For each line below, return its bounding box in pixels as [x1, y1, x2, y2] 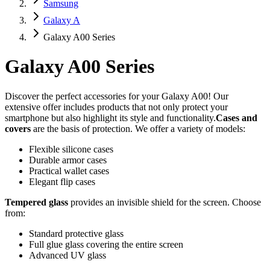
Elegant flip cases [29, 176, 95, 187]
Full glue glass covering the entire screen [29, 239, 183, 250]
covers [5, 123, 31, 134]
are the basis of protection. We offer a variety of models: [31, 123, 245, 134]
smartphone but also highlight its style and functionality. [5, 112, 216, 123]
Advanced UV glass [29, 250, 106, 260]
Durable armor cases [29, 154, 107, 165]
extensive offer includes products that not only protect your [5, 101, 228, 112]
